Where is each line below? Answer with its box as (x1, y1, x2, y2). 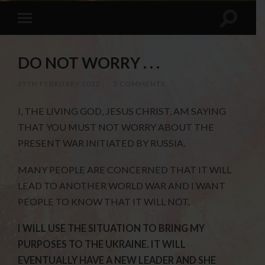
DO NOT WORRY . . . (18, 53, 160, 73)
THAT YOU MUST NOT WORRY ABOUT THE (18, 121, 215, 133)
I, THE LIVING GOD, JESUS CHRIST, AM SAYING (18, 105, 227, 117)
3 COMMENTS (113, 79, 166, 89)
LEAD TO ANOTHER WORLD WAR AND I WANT (18, 180, 226, 192)
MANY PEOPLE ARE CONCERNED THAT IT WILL (18, 164, 232, 176)
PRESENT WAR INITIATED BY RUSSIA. (18, 137, 186, 149)
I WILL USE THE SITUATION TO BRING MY (18, 222, 205, 234)
